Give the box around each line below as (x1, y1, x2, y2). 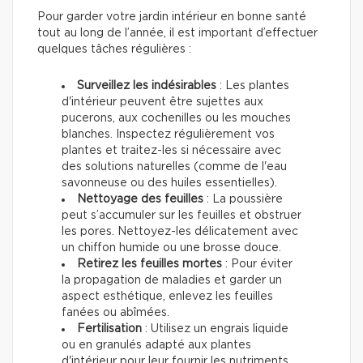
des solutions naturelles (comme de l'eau (62, 161, 287, 173)
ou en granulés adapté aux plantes (62, 340, 251, 352)
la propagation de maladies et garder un (62, 275, 282, 287)
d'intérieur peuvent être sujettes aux (62, 96, 263, 109)
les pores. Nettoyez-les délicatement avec (62, 226, 298, 238)
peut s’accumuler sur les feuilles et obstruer (62, 210, 301, 222)
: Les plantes (216, 80, 289, 92)
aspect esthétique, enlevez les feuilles (62, 291, 273, 303)
